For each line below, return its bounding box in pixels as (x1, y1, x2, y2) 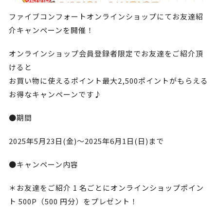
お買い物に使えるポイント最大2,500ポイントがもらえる (8, 75, 208, 86)
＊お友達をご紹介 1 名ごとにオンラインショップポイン (8, 182, 204, 193)
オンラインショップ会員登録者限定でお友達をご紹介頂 (8, 48, 203, 58)
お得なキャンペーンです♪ (8, 89, 102, 99)
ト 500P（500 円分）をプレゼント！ (8, 196, 138, 206)
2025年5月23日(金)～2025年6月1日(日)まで (8, 135, 164, 146)
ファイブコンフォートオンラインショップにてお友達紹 (8, 11, 203, 21)
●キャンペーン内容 (8, 159, 78, 169)
